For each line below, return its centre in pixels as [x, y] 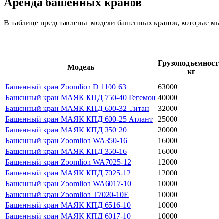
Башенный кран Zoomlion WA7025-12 [68, 162]
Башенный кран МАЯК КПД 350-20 [66, 130]
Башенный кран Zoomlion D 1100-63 [66, 87]
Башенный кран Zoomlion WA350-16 [66, 141]
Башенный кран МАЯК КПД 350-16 [66, 152]
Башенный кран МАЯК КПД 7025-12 [68, 173]
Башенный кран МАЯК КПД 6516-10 [68, 205]
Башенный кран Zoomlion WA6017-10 [68, 184]
